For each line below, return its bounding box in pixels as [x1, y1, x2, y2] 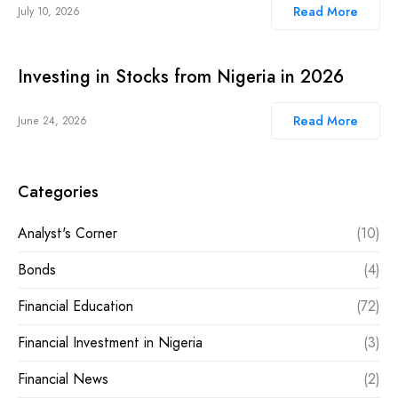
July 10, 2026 [18, 3, 80, 20]
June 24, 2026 [18, 112, 87, 129]
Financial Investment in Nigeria [18, 331, 203, 353]
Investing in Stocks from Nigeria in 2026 [18, 63, 344, 90]
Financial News [18, 368, 108, 389]
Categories [18, 179, 99, 203]
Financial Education [18, 295, 133, 316]
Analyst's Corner [18, 222, 117, 243]
